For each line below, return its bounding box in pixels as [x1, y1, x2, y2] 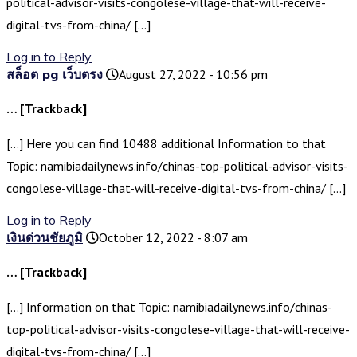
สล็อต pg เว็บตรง [6, 66, 103, 83]
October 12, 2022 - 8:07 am [99, 229, 248, 246]
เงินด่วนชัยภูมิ [6, 229, 83, 246]
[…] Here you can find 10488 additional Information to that [6, 135, 326, 152]
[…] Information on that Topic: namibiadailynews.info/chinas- [6, 299, 332, 316]
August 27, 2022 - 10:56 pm [119, 66, 268, 83]
